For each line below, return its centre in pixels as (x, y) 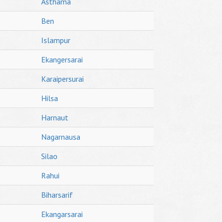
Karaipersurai (62, 79)
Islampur (56, 40)
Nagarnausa (61, 137)
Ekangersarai (62, 59)
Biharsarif (57, 195)
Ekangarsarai (62, 214)
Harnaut (55, 117)
